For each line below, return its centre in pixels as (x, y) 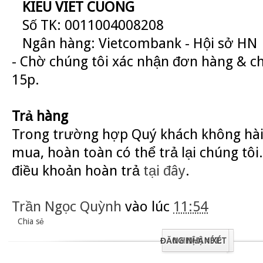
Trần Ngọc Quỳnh (68, 207)
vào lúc (149, 207)
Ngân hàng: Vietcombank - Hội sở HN (134, 43)
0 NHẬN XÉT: (197, 241)
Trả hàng (40, 116)
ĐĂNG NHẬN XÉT (193, 241)
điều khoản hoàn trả (77, 171)
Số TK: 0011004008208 (88, 25)
